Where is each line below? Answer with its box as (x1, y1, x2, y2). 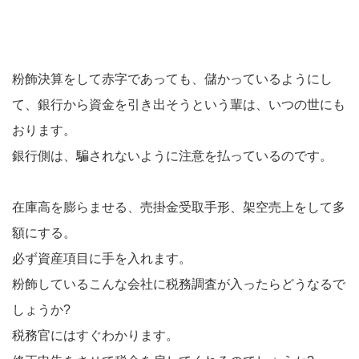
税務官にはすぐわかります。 (12, 329, 179, 342)
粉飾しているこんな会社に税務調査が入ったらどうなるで (12, 277, 345, 291)
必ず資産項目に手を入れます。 (12, 252, 192, 265)
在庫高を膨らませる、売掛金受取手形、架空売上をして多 (12, 200, 345, 214)
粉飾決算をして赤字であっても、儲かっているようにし (12, 72, 333, 86)
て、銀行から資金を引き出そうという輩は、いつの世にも (12, 98, 345, 111)
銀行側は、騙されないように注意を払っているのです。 (12, 149, 333, 163)
